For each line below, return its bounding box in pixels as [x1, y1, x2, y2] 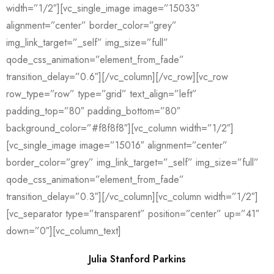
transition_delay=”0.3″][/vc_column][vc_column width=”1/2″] [6, 190, 258, 204]
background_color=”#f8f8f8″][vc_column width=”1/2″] [6, 121, 234, 135]
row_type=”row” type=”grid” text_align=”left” [6, 87, 197, 101]
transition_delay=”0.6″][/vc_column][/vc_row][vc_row [6, 70, 228, 84]
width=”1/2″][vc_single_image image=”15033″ [6, 1, 199, 15]
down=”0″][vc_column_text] [6, 224, 121, 238]
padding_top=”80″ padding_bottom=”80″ [6, 104, 180, 118]
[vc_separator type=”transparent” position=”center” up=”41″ [6, 207, 259, 221]
